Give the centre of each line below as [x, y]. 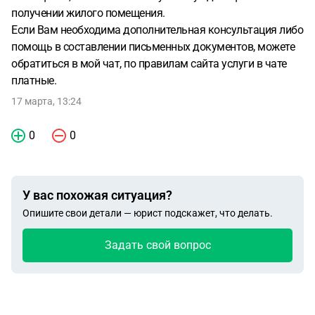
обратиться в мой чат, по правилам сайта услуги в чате [149, 64]
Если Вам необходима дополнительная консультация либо [157, 30]
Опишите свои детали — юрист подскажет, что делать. [148, 213]
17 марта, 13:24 [46, 101]
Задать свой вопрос [157, 245]
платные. [34, 81]
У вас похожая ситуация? [97, 195]
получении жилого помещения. [88, 13]
